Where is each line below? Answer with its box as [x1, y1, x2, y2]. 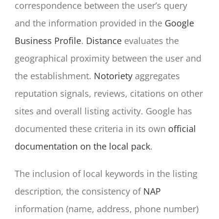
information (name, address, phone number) [15, 202, 198, 215]
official [168, 122, 196, 134]
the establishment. [15, 69, 94, 82]
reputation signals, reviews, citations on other [15, 87, 203, 99]
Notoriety [94, 69, 132, 82]
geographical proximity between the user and [15, 52, 201, 64]
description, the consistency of [15, 185, 143, 197]
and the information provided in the [15, 17, 165, 29]
